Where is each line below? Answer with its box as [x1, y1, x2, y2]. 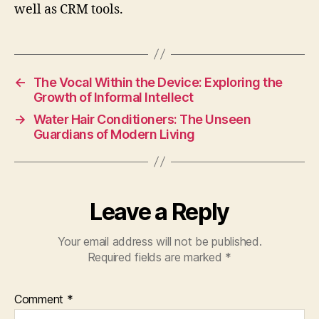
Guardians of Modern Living [33, 126, 195, 142]
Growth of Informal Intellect [33, 89, 194, 105]
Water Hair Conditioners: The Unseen [33, 111, 251, 127]
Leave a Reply [90, 197, 229, 226]
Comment [14, 291, 67, 306]
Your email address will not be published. [57, 234, 262, 249]
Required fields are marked [87, 249, 226, 264]
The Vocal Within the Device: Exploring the [33, 74, 283, 90]
